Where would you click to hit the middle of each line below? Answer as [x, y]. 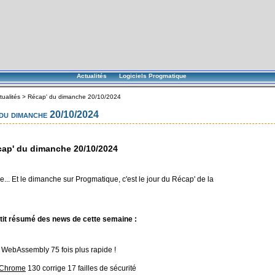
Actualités [91, 76]
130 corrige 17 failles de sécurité [81, 268]
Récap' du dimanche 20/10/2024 [74, 97]
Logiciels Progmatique [153, 76]
